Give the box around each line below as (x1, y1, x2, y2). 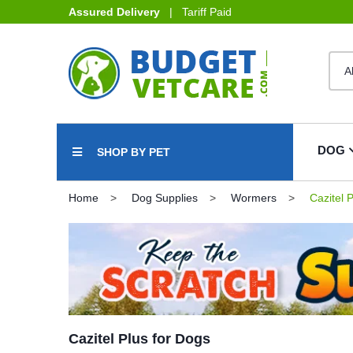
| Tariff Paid (160, 6, 232, 18)
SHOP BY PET (97, 146, 170, 158)
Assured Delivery (69, 6, 160, 18)
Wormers (231, 191, 277, 204)
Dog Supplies (132, 191, 198, 204)
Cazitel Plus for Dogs (69, 331, 210, 347)
